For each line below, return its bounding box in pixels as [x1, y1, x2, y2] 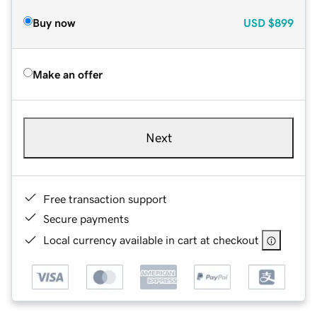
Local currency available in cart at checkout [43, 234, 259, 246]
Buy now [33, 16, 75, 28]
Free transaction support [43, 192, 167, 204]
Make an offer [33, 68, 103, 80]
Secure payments [43, 212, 129, 224]
